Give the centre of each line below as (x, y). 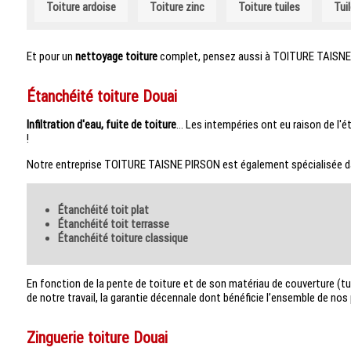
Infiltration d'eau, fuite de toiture (101, 124)
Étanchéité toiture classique (125, 238)
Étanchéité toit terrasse (116, 224)
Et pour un (51, 56)
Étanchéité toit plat (106, 210)
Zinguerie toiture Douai (97, 337)
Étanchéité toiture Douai (101, 96)
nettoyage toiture (116, 56)
